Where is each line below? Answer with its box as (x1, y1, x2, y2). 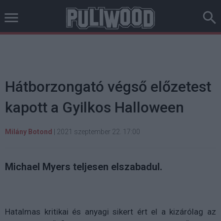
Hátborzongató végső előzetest (5, 78, 211, 95)
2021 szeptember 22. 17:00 (57, 128, 140, 136)
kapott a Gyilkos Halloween (5, 99, 184, 116)
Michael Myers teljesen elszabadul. (5, 161, 162, 173)
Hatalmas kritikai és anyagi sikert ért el (5, 207, 161, 217)
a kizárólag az (161, 207, 217, 217)
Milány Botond (5, 128, 52, 136)
